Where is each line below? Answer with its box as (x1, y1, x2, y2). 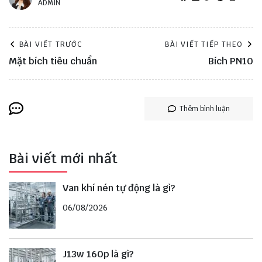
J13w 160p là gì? (63, 248, 133, 261)
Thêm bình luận (180, 104, 230, 113)
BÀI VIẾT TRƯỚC (19, 39, 82, 49)
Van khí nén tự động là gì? (63, 182, 175, 195)
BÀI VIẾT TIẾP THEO (165, 39, 243, 49)
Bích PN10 (208, 54, 253, 67)
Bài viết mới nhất (9, 149, 118, 167)
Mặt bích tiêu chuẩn (9, 54, 97, 67)
